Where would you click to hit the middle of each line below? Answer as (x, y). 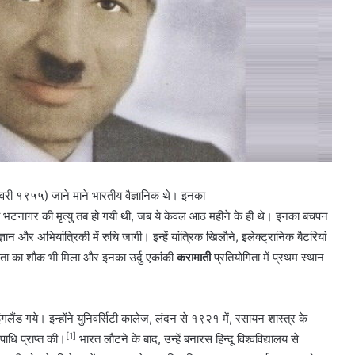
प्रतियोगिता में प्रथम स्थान (267, 258)
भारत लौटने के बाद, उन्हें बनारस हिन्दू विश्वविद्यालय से (187, 339)
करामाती (194, 258)
